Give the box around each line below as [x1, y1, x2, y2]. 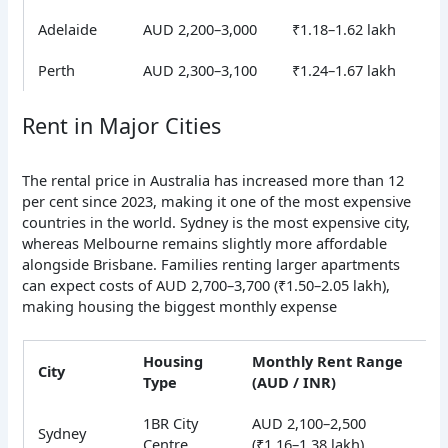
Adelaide [38, 18, 98, 39]
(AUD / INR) [252, 372, 337, 393]
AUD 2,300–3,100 [143, 59, 258, 80]
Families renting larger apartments [161, 254, 401, 275]
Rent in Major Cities [22, 110, 222, 140]
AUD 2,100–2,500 [252, 413, 367, 434]
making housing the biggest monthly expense [22, 296, 342, 317]
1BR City [143, 413, 199, 434]
